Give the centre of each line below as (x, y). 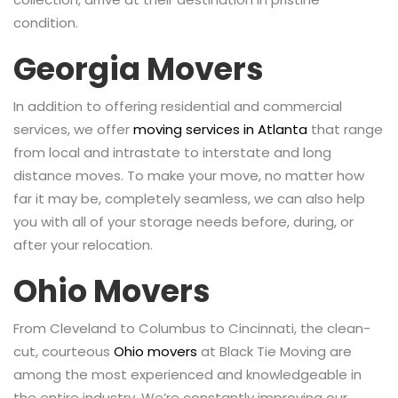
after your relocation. (83, 244)
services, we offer (73, 129)
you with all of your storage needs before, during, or (183, 221)
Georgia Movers (139, 68)
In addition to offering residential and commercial (178, 106)
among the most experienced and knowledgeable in (187, 374)
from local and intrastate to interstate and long (172, 152)
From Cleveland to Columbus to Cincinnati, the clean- (192, 328)
